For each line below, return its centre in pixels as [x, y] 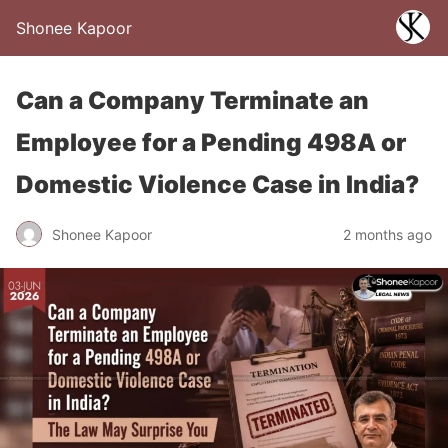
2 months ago [387, 234]
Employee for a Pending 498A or [211, 142]
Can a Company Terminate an [192, 100]
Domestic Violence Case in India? [217, 184]
